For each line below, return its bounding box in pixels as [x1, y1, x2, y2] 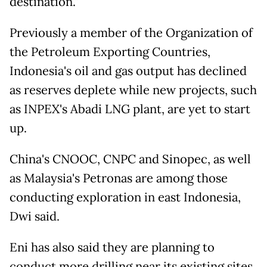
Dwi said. [10, 209, 60, 225]
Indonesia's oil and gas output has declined [10, 63, 247, 79]
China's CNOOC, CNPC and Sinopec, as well [10, 151, 251, 167]
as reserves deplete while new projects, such [10, 82, 257, 98]
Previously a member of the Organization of [10, 25, 253, 41]
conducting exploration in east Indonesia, [10, 190, 241, 206]
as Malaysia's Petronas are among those [10, 170, 228, 187]
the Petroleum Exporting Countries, [10, 44, 210, 60]
